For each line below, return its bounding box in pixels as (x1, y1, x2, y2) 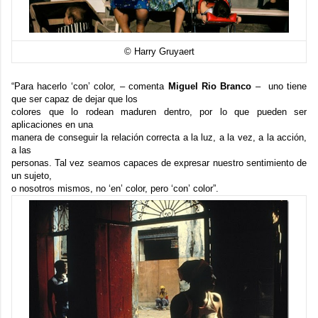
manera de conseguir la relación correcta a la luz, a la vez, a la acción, (11, 132, 307, 143)
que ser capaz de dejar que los (11, 94, 138, 104)
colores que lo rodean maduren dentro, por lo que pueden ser (11, 106, 307, 117)
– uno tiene (255, 81, 307, 92)
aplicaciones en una (11, 119, 93, 130)
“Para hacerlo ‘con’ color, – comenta (11, 81, 168, 92)
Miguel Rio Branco (168, 81, 252, 92)
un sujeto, (11, 170, 52, 181)
